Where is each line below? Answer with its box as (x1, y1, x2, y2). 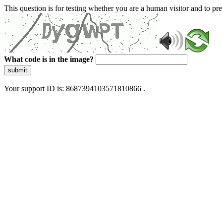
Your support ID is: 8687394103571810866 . (4, 84, 145, 93)
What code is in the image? (4, 55, 94, 63)
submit (8, 66, 27, 74)
